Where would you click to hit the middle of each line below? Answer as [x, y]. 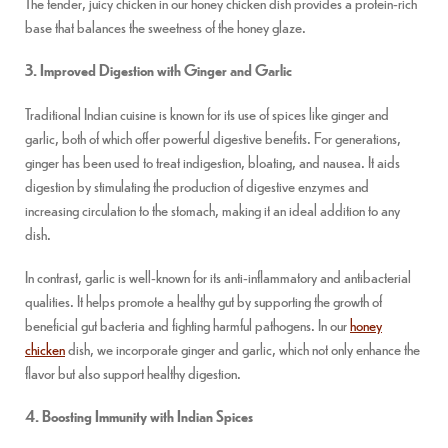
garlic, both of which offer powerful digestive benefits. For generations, [213, 137]
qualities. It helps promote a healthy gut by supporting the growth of [203, 300]
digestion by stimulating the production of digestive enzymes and [197, 185]
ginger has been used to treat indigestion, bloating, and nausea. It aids [212, 161]
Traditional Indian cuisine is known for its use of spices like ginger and [207, 113]
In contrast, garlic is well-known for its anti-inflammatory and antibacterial [218, 276]
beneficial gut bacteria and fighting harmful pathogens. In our [187, 324]
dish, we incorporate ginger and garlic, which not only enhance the [242, 348]
